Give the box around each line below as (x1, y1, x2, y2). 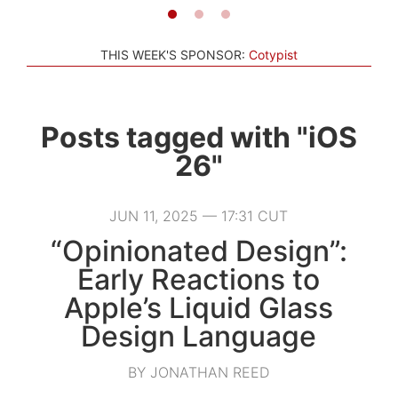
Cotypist (249, 46, 298, 62)
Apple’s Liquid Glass (64, 290, 334, 325)
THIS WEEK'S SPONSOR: (100, 46, 245, 62)
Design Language (81, 318, 317, 354)
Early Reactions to (77, 261, 321, 297)
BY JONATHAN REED (128, 362, 270, 381)
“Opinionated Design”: (50, 233, 347, 268)
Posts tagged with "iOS (40, 119, 357, 155)
